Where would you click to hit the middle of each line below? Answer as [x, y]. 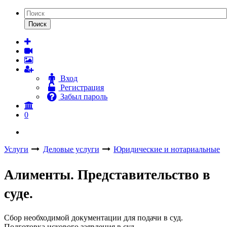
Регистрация [81, 87]
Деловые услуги [71, 149]
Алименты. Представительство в [107, 175]
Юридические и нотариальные [167, 149]
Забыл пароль [83, 97]
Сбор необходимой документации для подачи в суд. [93, 217]
